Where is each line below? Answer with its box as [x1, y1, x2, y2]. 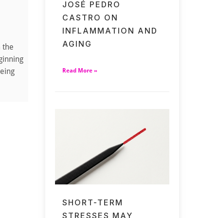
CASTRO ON [62, 12, 119, 22]
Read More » [62, 67, 98, 74]
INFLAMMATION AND [62, 25, 158, 36]
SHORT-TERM [62, 197, 124, 207]
